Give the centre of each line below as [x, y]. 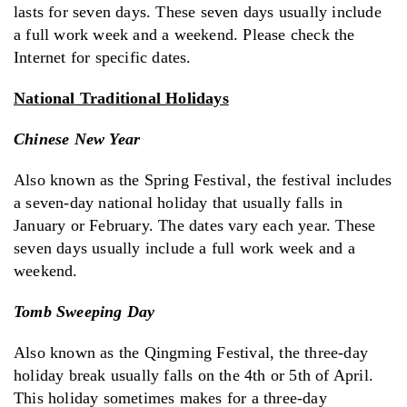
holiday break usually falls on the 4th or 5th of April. [194, 375]
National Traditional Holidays [121, 98]
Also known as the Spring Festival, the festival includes [203, 179]
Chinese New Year [77, 139]
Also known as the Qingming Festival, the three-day [191, 352]
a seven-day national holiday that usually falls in [179, 202]
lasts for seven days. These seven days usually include [198, 11]
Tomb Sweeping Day [84, 311]
